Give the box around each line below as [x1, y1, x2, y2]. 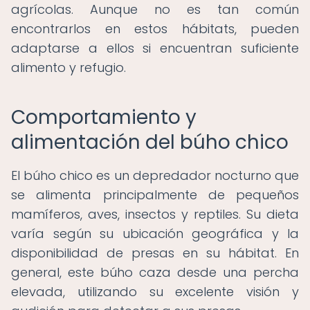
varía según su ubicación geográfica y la [11, 225, 299, 242]
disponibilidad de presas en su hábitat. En [11, 244, 299, 262]
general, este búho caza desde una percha [11, 264, 299, 281]
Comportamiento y [11, 104, 197, 131]
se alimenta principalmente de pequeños [11, 186, 299, 203]
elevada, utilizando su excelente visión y [11, 283, 299, 300]
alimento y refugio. [11, 59, 126, 76]
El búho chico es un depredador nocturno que [11, 167, 299, 184]
